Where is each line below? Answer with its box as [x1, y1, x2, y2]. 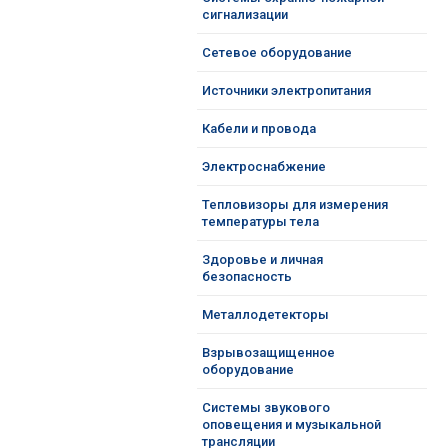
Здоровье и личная [202, 252, 323, 267]
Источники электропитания [202, 83, 371, 98]
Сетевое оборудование [202, 45, 352, 60]
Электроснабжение [202, 159, 326, 174]
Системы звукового [202, 400, 330, 415]
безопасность [202, 269, 292, 284]
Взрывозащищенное [202, 345, 335, 360]
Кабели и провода [202, 121, 316, 136]
